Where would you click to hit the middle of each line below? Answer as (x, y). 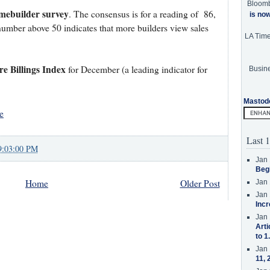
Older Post (200, 184)
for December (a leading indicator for (136, 70)
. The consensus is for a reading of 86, (142, 14)
